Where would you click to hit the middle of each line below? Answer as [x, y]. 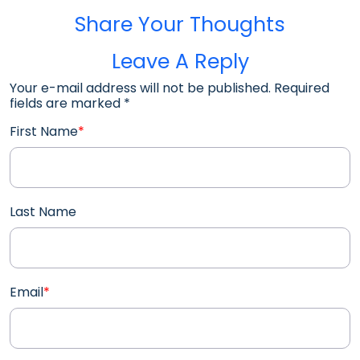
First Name [44, 131]
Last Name [43, 211]
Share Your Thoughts [180, 24]
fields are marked [67, 103]
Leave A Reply [180, 61]
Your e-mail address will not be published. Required [170, 88]
